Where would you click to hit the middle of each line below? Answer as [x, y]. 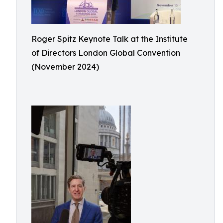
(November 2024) [65, 67]
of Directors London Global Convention [106, 53]
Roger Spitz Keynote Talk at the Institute [110, 39]
